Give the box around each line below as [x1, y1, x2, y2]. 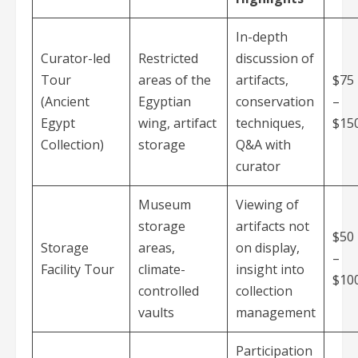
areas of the [138, 71, 211, 89]
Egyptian [138, 93, 191, 111]
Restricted [138, 50, 198, 68]
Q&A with [236, 136, 291, 154]
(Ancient [41, 93, 89, 111]
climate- [138, 261, 185, 279]
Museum [138, 196, 191, 214]
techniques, [236, 114, 304, 133]
